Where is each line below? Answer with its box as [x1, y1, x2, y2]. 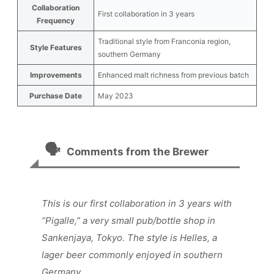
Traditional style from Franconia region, [98, 37, 231, 46]
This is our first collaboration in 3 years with [42, 198, 232, 210]
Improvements [29, 70, 82, 80]
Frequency [37, 16, 75, 26]
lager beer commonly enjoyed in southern [42, 249, 223, 261]
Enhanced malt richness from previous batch [98, 70, 249, 80]
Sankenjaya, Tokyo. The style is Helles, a [42, 232, 217, 244]
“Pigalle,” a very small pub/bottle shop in [42, 215, 215, 227]
